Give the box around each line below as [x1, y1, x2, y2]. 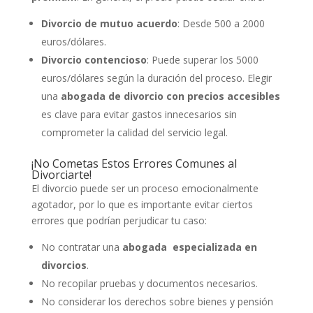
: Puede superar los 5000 [146, 53, 259, 67]
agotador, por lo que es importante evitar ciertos [31, 198, 253, 212]
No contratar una [41, 240, 122, 254]
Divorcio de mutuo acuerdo [41, 17, 177, 31]
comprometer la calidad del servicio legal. [41, 126, 228, 140]
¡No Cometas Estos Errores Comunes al [31, 156, 237, 172]
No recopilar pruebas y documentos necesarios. [41, 277, 258, 291]
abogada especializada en [122, 240, 257, 254]
